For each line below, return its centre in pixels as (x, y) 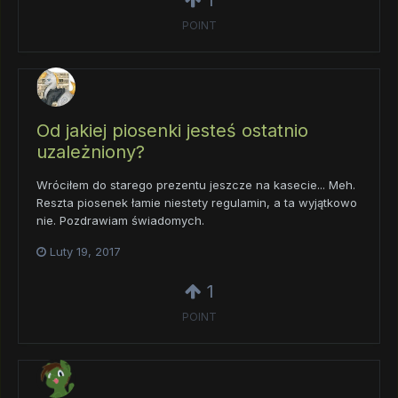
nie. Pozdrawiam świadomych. (120, 220)
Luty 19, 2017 (85, 251)
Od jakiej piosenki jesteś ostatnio (172, 130)
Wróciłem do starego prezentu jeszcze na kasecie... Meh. (196, 184)
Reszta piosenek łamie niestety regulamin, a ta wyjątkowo (197, 202)
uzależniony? (91, 151)
